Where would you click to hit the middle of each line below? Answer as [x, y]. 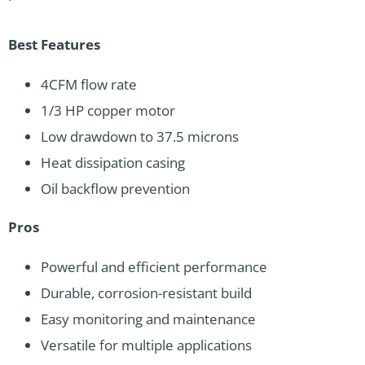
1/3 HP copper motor [108, 110]
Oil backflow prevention [115, 188]
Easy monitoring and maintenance [148, 319]
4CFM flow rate [89, 84]
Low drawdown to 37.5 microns [140, 136]
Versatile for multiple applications [146, 345]
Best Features [54, 44]
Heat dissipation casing [113, 162]
